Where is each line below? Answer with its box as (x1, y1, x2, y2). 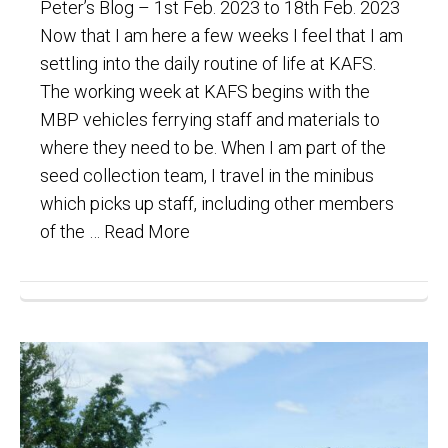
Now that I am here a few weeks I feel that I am (40, 24, 403, 46)
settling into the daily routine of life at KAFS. (40, 52, 376, 74)
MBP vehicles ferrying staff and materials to (40, 108, 380, 130)
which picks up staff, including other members (40, 192, 394, 214)
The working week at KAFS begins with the (40, 80, 370, 102)
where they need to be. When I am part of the (40, 136, 386, 158)
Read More (104, 220, 190, 242)
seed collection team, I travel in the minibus (40, 164, 374, 186)
